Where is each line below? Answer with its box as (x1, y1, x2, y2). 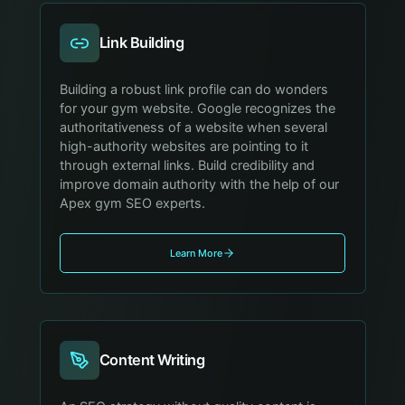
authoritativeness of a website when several (60, 119, 328, 137)
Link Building (99, 33, 184, 52)
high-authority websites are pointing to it (60, 138, 309, 155)
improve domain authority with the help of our (60, 176, 340, 193)
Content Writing (99, 350, 205, 369)
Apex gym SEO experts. (60, 195, 206, 212)
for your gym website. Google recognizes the (60, 100, 336, 118)
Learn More (169, 247, 222, 260)
